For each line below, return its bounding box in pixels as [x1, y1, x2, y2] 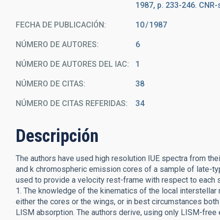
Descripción [16, 126, 99, 146]
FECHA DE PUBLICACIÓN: [16, 20, 106, 29]
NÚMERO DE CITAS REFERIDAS [16, 99, 126, 108]
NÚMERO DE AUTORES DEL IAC [16, 59, 127, 69]
